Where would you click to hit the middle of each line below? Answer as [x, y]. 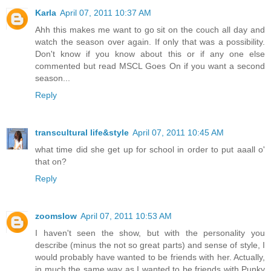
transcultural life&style [82, 132]
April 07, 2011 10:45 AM [178, 132]
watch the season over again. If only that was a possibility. [150, 41]
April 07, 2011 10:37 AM [106, 12]
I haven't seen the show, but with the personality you [150, 233]
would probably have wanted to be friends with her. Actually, [150, 257]
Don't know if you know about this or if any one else [150, 54]
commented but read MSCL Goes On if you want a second [150, 66]
